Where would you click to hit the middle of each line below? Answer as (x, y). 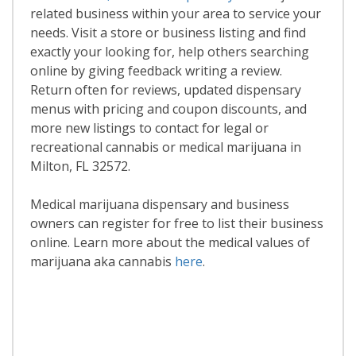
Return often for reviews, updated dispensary (165, 90)
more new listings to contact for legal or (149, 128)
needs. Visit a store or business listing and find (168, 33)
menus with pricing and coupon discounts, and (168, 109)
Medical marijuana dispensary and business (159, 204)
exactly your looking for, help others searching (169, 52)
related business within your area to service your (175, 14)
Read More (178, 331)
